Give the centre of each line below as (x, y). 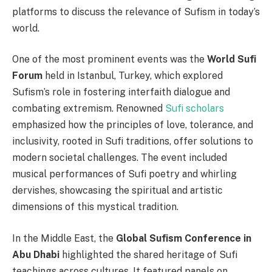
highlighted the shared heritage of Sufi (148, 254)
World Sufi (232, 59)
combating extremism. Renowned (89, 109)
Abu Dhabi (36, 254)
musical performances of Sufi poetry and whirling (124, 174)
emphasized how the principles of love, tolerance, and (133, 125)
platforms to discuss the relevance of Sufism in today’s (136, 12)
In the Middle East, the (64, 238)
